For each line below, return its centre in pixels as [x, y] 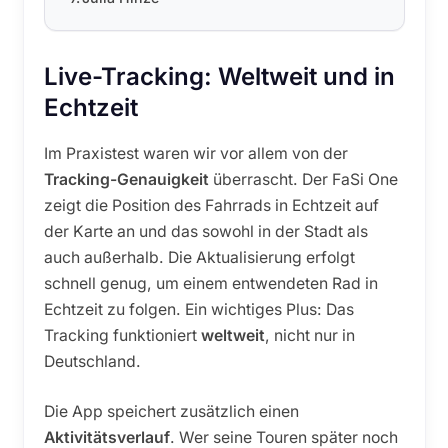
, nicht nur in [309, 336]
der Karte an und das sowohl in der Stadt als [205, 232]
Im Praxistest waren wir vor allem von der [195, 154]
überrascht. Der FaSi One [303, 180]
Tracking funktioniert [122, 336]
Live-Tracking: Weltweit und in [219, 77]
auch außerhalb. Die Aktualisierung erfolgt [199, 258]
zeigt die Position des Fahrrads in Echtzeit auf [211, 206]
